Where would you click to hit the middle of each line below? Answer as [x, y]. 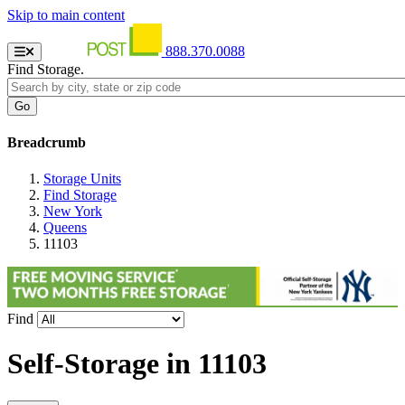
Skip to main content [66, 15]
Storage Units [82, 178]
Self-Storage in [103, 364]
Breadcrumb [47, 143]
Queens [65, 227]
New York [73, 211]
